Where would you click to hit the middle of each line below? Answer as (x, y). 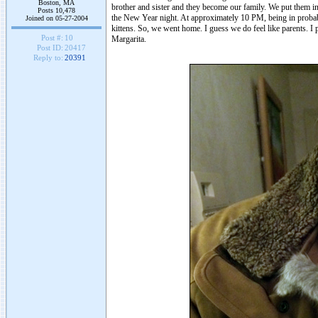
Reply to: (48, 58)
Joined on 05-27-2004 (56, 18)
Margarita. (129, 39)
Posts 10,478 (56, 10)
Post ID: (50, 48)
